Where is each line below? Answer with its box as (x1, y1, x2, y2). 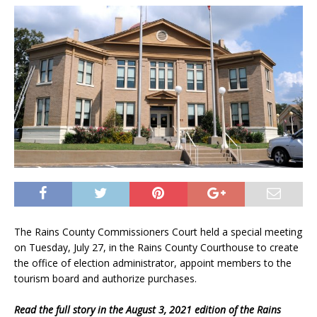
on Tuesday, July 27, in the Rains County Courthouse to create (14, 240, 299, 254)
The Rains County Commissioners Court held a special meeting (14, 224, 302, 238)
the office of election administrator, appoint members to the (14, 255, 292, 270)
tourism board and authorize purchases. (14, 271, 197, 285)
